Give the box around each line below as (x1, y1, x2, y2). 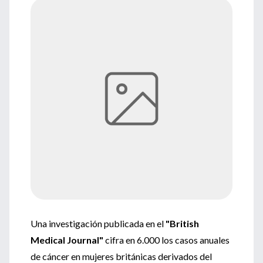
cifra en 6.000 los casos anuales (103, 234, 230, 245)
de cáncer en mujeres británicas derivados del (31, 251, 212, 262)
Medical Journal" (31, 234, 103, 245)
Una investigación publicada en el (31, 218, 164, 229)
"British (164, 218, 199, 229)
